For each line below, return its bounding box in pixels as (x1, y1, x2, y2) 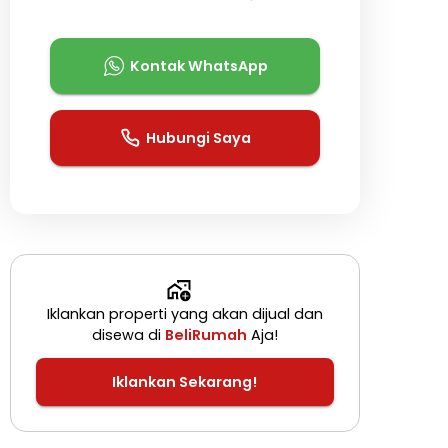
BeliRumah (164, 325, 247, 346)
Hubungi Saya (146, 127, 252, 148)
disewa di (91, 325, 165, 346)
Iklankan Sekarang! (112, 371, 258, 392)
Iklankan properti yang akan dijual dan (46, 304, 323, 325)
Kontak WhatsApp (129, 55, 268, 76)
